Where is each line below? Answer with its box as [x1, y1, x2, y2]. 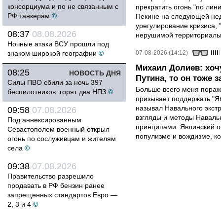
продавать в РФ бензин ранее [7, 182, 105, 189]
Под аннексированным [7, 116, 81, 124]
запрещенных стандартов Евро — [7, 191, 117, 199]
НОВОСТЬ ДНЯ [69, 69, 121, 77]
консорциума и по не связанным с [7, 2, 118, 10]
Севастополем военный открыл [7, 125, 110, 133]
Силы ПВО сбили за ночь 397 [7, 78, 103, 86]
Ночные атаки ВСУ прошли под [7, 40, 109, 48]
